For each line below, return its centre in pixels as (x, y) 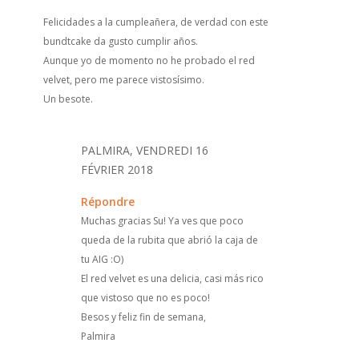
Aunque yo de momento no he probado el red (149, 60)
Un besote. (68, 99)
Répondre (107, 201)
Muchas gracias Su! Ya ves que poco (162, 220)
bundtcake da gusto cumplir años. (120, 41)
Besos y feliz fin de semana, (143, 317)
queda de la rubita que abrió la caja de (169, 240)
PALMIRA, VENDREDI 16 (144, 150)
